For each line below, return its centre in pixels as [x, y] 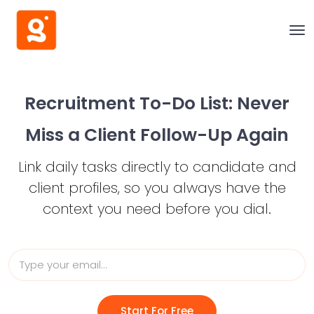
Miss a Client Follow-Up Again [157, 135]
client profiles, [74, 188]
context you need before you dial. [157, 209]
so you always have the [203, 188]
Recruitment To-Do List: [129, 103]
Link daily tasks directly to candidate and [157, 167]
